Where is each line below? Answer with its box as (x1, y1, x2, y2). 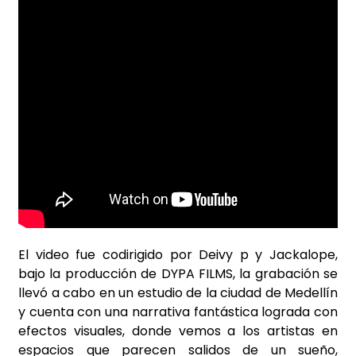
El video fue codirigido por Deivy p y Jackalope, (18, 245, 338, 264)
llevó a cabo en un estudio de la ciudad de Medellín (18, 283, 338, 302)
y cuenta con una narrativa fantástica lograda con (18, 302, 338, 321)
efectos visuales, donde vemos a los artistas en (18, 321, 338, 340)
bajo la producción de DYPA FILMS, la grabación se (18, 264, 338, 283)
